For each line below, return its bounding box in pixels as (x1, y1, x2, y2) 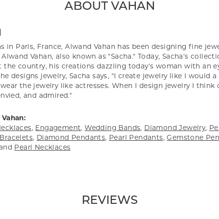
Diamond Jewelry (144, 123, 206, 131)
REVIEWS (81, 195, 138, 207)
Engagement (35, 123, 81, 131)
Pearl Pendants (109, 133, 163, 141)
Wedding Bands (85, 123, 141, 131)
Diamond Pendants (36, 133, 106, 141)
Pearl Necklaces (14, 143, 71, 151)
